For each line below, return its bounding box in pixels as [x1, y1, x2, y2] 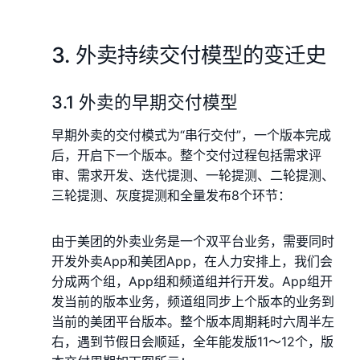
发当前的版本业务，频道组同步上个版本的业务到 [51, 292, 334, 309]
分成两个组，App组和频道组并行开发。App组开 [51, 272, 333, 289]
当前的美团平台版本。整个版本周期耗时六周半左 [51, 313, 334, 329]
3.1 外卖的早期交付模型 [51, 91, 238, 112]
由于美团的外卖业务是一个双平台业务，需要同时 [51, 232, 334, 249]
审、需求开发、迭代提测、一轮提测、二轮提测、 [51, 166, 334, 183]
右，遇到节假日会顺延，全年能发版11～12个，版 [51, 333, 333, 350]
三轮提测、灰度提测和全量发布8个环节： [51, 186, 291, 203]
